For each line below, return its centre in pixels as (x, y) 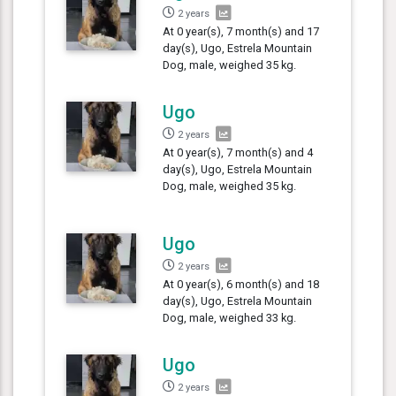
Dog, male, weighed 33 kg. (230, 317)
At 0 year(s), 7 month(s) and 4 (238, 152)
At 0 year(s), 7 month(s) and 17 (241, 31)
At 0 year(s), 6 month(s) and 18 (241, 284)
